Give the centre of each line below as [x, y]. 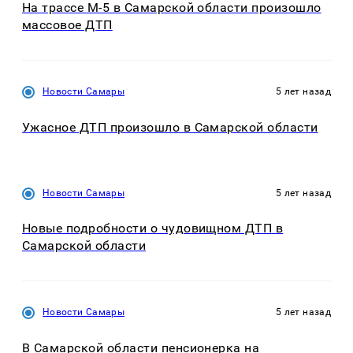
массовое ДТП [67, 25]
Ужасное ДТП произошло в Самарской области [170, 127]
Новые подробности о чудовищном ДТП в [153, 229]
